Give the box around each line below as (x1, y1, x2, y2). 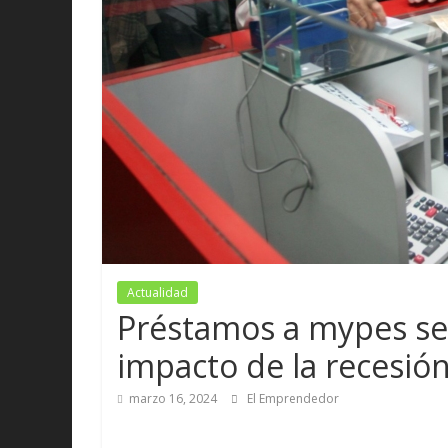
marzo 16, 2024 (129, 390, 217, 408)
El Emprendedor (247, 390, 339, 408)
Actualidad (127, 284, 188, 302)
